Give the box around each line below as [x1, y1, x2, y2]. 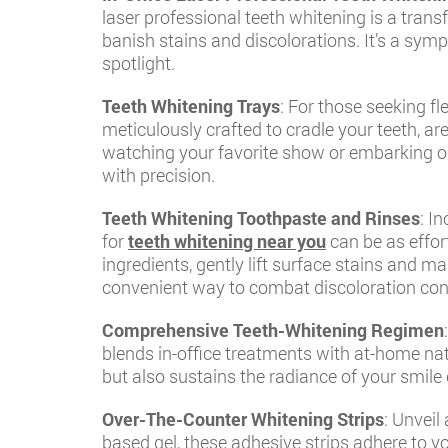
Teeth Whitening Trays [102, 94, 280, 118]
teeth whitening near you [128, 229, 326, 253]
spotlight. [102, 51, 175, 75]
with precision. [102, 163, 215, 187]
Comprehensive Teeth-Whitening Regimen [102, 318, 444, 342]
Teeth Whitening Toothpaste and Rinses [102, 206, 420, 230]
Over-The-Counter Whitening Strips [102, 407, 384, 431]
